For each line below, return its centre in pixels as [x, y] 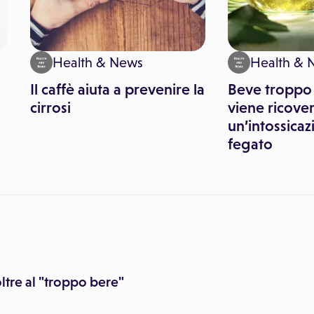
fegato [250, 144]
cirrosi [50, 108]
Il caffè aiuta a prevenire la [117, 89]
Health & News [98, 62]
